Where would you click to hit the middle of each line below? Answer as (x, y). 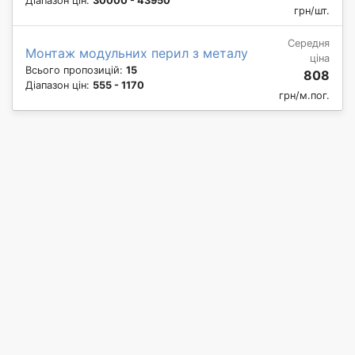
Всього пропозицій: (76, 70)
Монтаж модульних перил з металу (137, 53)
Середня (309, 43)
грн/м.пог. (304, 95)
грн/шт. (312, 10)
